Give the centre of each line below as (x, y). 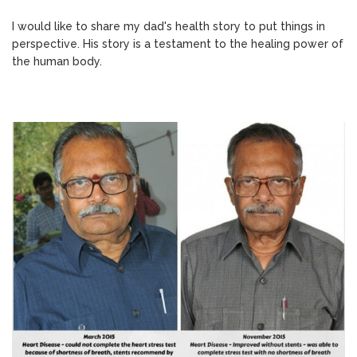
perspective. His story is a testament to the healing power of (178, 43)
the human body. (57, 61)
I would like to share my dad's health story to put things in (169, 26)
